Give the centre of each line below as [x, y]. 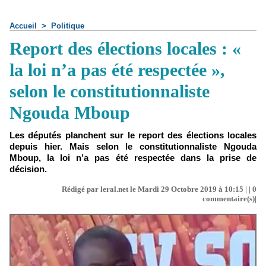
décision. [28, 169]
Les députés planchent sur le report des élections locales [133, 135]
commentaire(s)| [229, 199]
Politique [68, 26]
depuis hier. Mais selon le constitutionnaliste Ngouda [133, 146]
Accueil [23, 26]
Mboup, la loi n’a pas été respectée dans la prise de [133, 158]
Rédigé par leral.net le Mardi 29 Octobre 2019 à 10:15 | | [157, 189]
